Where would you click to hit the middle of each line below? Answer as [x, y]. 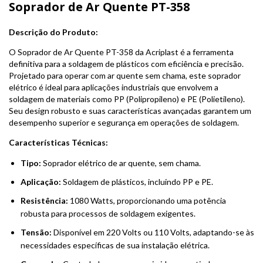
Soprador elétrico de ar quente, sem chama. [121, 163]
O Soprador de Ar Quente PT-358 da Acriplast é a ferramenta [121, 52]
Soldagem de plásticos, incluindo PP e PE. [137, 181]
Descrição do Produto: [53, 32]
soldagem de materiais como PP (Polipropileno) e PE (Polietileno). [127, 99]
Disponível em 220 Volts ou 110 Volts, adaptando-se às [153, 232]
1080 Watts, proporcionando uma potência [147, 200]
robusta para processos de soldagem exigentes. [108, 213]
